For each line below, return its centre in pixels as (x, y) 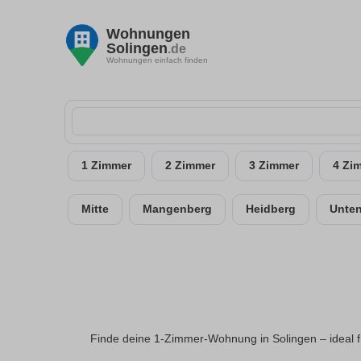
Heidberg (271, 209)
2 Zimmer (190, 166)
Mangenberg (177, 209)
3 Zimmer (274, 166)
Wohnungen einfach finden (157, 60)
